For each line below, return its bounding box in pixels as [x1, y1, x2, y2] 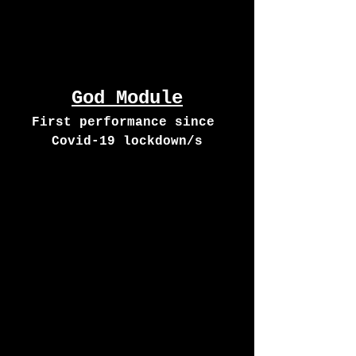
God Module [72, 87, 183, 109]
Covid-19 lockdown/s [52, 133, 203, 149]
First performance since [32, 114, 222, 130]
